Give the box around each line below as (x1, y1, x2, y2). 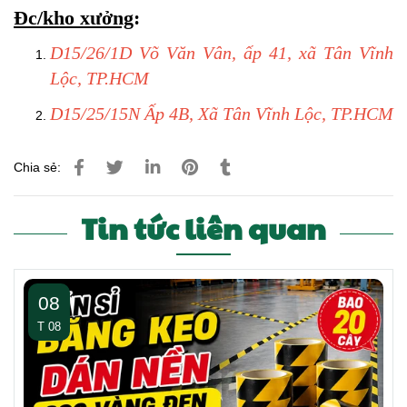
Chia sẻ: (14, 159, 61, 174)
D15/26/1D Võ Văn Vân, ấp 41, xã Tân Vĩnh (50, 43, 393, 64)
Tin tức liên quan (81, 207, 326, 248)
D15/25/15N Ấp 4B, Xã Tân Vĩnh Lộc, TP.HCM (50, 103, 393, 124)
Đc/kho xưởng (14, 5, 134, 29)
